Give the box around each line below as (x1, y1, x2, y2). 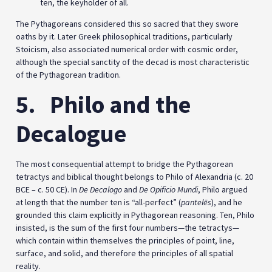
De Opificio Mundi (139, 184, 198, 195)
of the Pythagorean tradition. (16, 69, 121, 81)
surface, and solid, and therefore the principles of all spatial (16, 248, 233, 259)
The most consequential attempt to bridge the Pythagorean (16, 158, 233, 170)
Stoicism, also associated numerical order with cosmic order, (16, 44, 238, 55)
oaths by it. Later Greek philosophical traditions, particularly (16, 31, 233, 42)
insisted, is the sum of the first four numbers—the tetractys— (16, 222, 239, 234)
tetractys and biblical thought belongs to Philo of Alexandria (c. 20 (16, 171, 253, 183)
